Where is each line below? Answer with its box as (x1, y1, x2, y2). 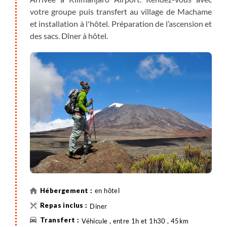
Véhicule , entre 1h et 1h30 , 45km (82, 217, 189, 225)
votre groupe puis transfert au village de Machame (30, 7, 212, 16)
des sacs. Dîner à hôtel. (30, 31, 108, 41)
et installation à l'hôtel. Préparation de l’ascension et (30, 19, 212, 28)
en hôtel (95, 186, 120, 195)
